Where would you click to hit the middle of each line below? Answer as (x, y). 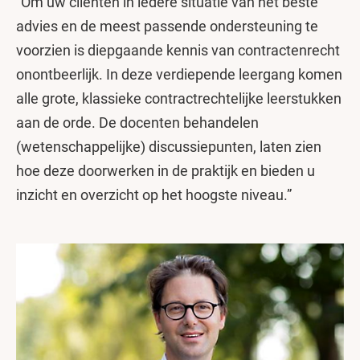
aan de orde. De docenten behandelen (137, 122)
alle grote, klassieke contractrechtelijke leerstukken (179, 98)
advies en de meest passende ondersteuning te (167, 26)
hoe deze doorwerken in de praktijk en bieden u (166, 170)
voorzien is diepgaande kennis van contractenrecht (178, 50)
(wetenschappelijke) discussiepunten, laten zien (169, 146)
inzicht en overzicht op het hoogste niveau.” (154, 194)
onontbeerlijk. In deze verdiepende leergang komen (179, 74)
